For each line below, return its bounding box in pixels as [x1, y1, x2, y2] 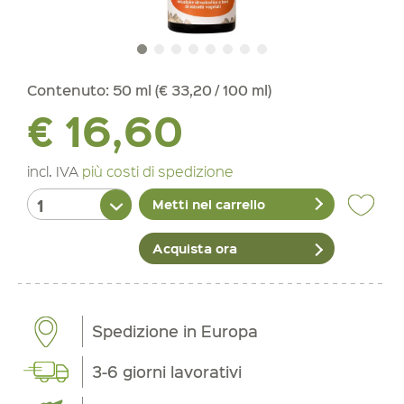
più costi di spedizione [82, 161, 234, 181]
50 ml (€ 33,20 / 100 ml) [113, 79, 271, 100]
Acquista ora [152, 239, 238, 258]
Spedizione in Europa [92, 320, 259, 343]
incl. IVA [27, 161, 82, 181]
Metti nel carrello [152, 195, 266, 214]
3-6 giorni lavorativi [92, 361, 243, 383]
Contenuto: [27, 79, 113, 100]
